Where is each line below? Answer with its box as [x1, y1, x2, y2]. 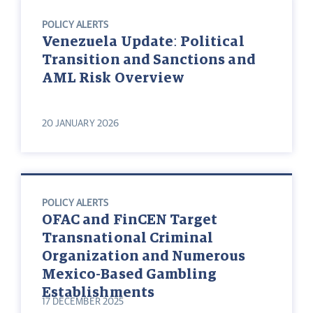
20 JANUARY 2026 [42, 119, 119, 129]
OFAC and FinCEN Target [42, 213, 218, 228]
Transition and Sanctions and [42, 53, 256, 68]
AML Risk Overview [42, 71, 185, 86]
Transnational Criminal [42, 231, 214, 246]
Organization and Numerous [42, 249, 246, 264]
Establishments [42, 286, 154, 300]
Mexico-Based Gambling [42, 268, 217, 282]
